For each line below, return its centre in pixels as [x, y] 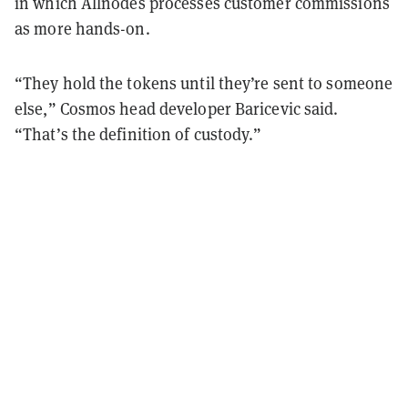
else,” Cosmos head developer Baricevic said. [177, 108]
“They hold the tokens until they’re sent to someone [204, 83]
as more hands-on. [82, 28]
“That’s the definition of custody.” [138, 134]
